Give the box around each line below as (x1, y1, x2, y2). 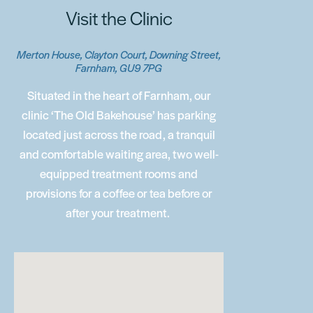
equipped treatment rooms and (40, 168, 198, 182)
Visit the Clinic (65, 10, 173, 30)
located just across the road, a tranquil (22, 129, 215, 143)
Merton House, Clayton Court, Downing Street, (17, 50, 221, 61)
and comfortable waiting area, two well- (19, 148, 219, 162)
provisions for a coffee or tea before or (25, 187, 212, 201)
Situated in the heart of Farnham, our (27, 89, 211, 103)
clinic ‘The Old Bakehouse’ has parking (22, 109, 216, 123)
